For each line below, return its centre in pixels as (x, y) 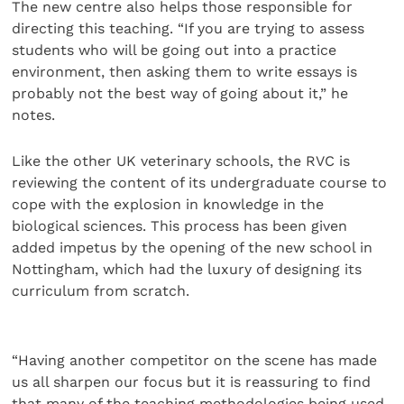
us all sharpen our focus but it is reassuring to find (192, 381)
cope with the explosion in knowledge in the (168, 204)
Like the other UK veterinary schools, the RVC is (181, 161)
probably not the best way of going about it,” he (180, 94)
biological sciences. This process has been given (180, 225)
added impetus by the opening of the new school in (193, 247)
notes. (34, 115)
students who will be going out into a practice (174, 50)
